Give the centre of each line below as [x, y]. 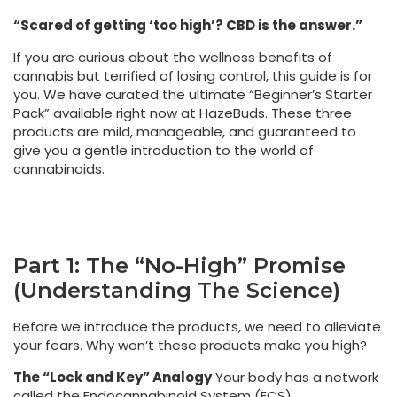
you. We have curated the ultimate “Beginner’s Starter [193, 94]
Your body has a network [295, 377]
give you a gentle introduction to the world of [163, 150]
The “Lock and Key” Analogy [113, 377]
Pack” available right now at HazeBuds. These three [183, 113]
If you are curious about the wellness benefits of [173, 57]
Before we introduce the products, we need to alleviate [197, 327]
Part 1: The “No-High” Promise [179, 266]
